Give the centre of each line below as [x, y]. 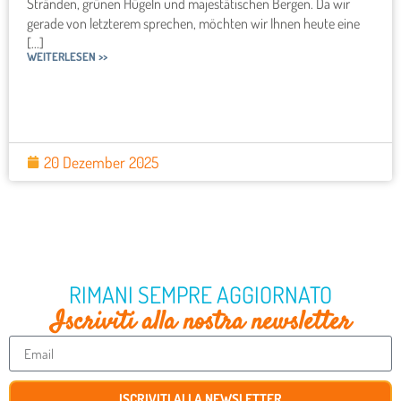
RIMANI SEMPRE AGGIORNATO [200, 295]
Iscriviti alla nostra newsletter [200, 323]
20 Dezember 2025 [101, 162]
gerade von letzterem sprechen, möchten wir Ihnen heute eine [193, 24]
